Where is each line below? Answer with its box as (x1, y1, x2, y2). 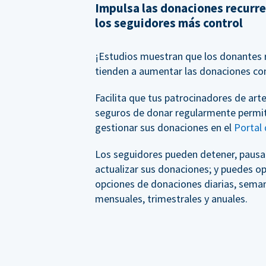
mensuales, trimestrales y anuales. (95, 191, 248, 205)
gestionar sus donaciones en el (95, 120, 234, 134)
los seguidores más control (95, 14, 243, 31)
